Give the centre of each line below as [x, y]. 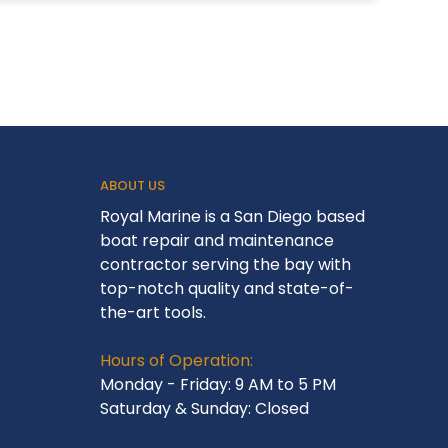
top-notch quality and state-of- [227, 289]
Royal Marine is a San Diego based [233, 217]
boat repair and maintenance [217, 241]
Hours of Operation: [177, 361]
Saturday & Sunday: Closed [205, 409]
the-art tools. [153, 313]
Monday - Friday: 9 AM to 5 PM [218, 385]
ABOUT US [133, 186]
